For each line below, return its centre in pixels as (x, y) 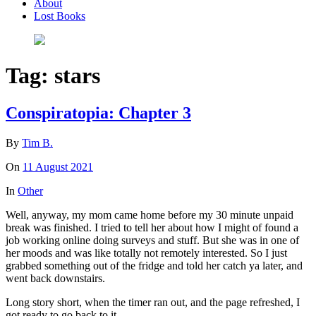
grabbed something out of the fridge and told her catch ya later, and (154, 266)
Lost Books (60, 16)
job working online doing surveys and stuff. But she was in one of (152, 241)
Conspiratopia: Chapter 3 (98, 113)
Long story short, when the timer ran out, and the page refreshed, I (153, 303)
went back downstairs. (55, 279)
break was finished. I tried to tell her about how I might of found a (152, 228)
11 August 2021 (58, 167)
